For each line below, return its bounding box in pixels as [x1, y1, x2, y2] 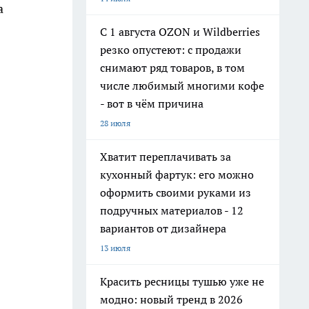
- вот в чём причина [100, 97, 203, 110]
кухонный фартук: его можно [100, 168, 254, 181]
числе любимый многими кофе [100, 79, 264, 92]
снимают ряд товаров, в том [100, 61, 245, 74]
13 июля [100, 243, 130, 253]
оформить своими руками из [100, 186, 251, 199]
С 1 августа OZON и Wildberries [100, 25, 260, 39]
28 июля [100, 118, 130, 128]
